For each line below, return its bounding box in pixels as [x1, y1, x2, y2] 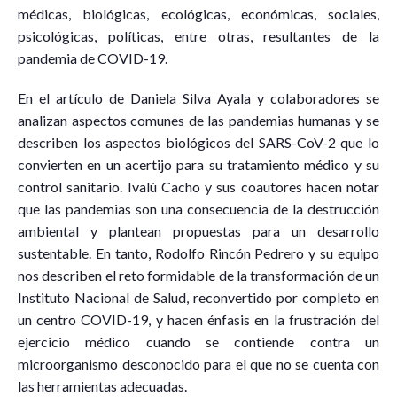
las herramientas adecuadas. [18, 378, 187, 395]
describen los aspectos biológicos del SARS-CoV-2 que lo [18, 134, 379, 152]
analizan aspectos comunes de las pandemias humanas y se [18, 112, 379, 129]
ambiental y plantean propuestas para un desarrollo [18, 222, 379, 240]
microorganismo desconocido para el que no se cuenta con [18, 355, 379, 373]
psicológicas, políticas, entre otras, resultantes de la [18, 27, 379, 45]
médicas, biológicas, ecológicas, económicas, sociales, [18, 5, 379, 23]
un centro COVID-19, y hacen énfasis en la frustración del [18, 311, 379, 329]
